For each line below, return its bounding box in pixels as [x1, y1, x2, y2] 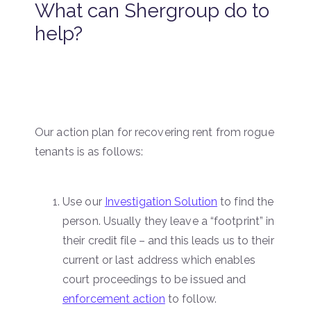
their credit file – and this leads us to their [62, 233, 274, 247]
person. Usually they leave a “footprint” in [62, 214, 275, 228]
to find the [220, 194, 274, 208]
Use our [62, 194, 105, 208]
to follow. [165, 292, 217, 305]
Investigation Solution [104, 194, 218, 208]
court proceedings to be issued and [62, 272, 246, 286]
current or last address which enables [62, 253, 255, 267]
